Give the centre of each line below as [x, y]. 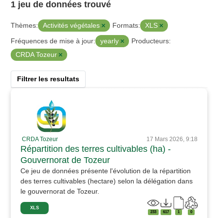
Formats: [127, 26]
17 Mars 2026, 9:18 [172, 139]
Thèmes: [25, 26]
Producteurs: [151, 41]
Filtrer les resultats [48, 79]
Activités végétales [73, 25]
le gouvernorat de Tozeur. [60, 191]
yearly [111, 41]
